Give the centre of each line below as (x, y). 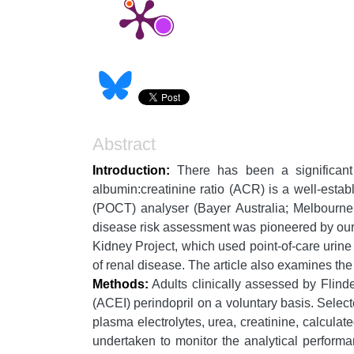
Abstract (124, 145)
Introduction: (131, 171)
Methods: (121, 284)
